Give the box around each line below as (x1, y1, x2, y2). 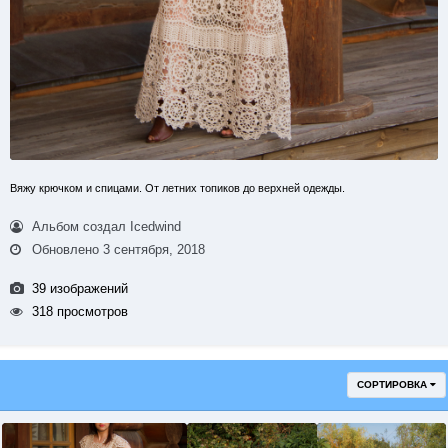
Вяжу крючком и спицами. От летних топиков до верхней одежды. (10, 182, 345, 195)
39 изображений (28, 281, 129, 297)
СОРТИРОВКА (357, 378, 430, 390)
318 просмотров (28, 304, 129, 320)
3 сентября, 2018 (103, 242, 206, 258)
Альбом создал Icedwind (28, 219, 182, 235)
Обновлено (28, 242, 104, 258)
